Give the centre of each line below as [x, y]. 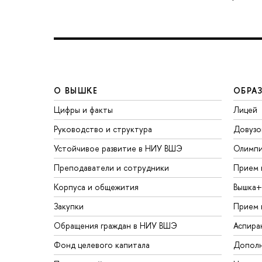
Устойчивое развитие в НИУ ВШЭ [118, 149]
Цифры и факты [83, 110]
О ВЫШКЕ [76, 91]
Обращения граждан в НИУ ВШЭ [116, 226]
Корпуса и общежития [96, 187]
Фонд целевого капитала [102, 245]
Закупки [69, 206]
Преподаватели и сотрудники [111, 168]
